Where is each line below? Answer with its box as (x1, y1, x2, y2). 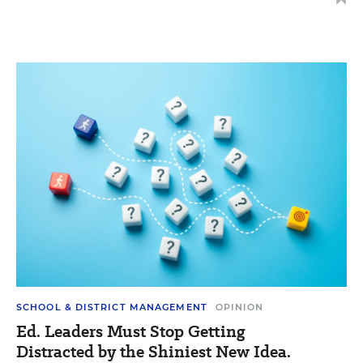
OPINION (215, 301, 264, 314)
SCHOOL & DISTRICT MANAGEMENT (16, 301, 207, 314)
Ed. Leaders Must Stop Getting (16, 320, 246, 344)
